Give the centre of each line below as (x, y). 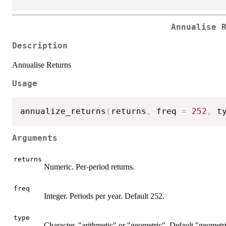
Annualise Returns (42, 65)
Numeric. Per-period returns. (89, 166)
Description (40, 46)
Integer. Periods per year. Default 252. (104, 196)
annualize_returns (63, 111)
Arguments (35, 138)
